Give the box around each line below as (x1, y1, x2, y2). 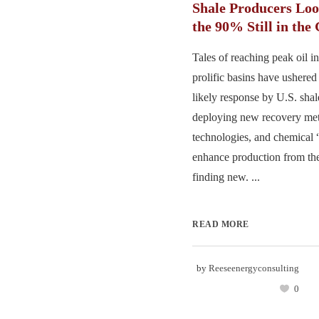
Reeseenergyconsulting (209, 262, 299, 273)
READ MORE (192, 219, 249, 229)
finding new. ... (192, 170, 260, 183)
